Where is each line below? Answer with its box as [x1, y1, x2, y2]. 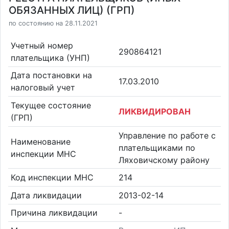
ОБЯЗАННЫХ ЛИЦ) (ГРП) [9, 4, 135, 16]
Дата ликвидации [10, 190, 82, 200]
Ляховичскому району [119, 154, 210, 165]
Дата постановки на [10, 70, 92, 81]
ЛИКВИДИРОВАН [119, 106, 191, 117]
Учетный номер [10, 40, 73, 51]
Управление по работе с [119, 130, 216, 141]
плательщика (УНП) [10, 52, 90, 63]
